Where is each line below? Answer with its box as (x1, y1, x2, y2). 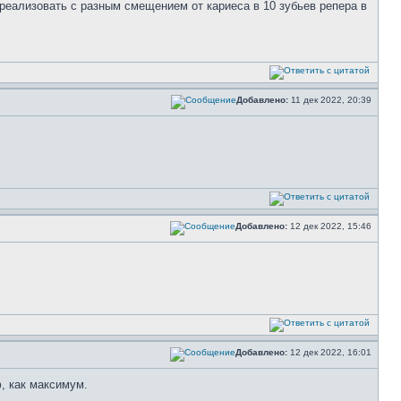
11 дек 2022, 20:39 (288, 95, 374, 105)
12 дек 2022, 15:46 (287, 221, 374, 231)
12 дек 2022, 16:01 (287, 347, 374, 357)
